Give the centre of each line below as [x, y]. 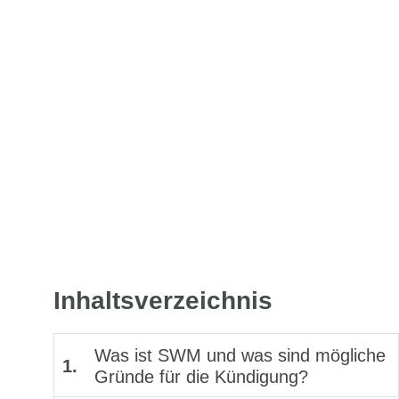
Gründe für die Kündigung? [201, 377]
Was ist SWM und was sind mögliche [240, 355]
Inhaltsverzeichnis [163, 301]
